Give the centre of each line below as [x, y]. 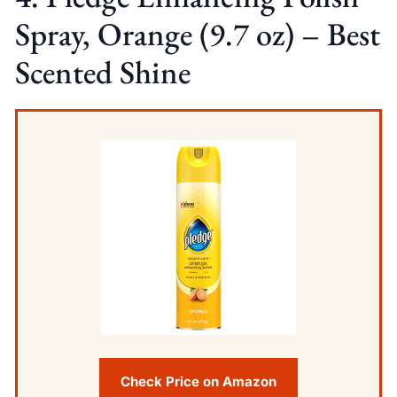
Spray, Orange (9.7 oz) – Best [197, 34]
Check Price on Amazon [198, 381]
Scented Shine [102, 72]
